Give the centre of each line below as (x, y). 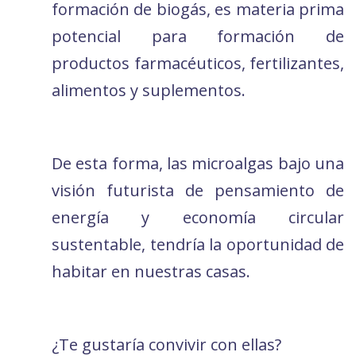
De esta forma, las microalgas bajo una (198, 164)
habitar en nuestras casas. (151, 272)
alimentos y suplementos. (149, 91)
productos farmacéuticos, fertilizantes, (198, 64)
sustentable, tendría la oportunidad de (198, 245)
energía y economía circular (198, 218)
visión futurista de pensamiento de (198, 191)
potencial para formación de (198, 37)
